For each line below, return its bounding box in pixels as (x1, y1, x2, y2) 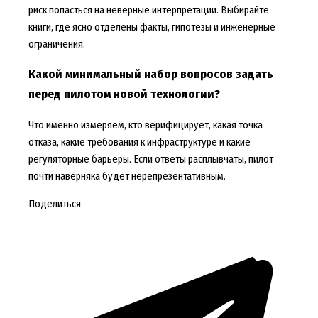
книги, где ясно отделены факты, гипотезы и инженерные (28, 20, 275, 33)
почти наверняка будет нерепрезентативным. (28, 169, 226, 182)
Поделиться (28, 197, 81, 210)
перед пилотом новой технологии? (28, 86, 220, 102)
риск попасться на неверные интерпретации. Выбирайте (28, 3, 269, 16)
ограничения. (28, 37, 85, 50)
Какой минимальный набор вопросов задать (28, 66, 273, 82)
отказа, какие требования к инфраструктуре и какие (28, 135, 251, 148)
